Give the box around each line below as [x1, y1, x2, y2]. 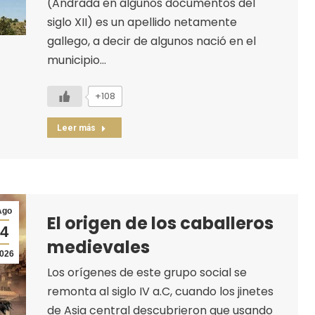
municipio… [46, 51, 106, 68]
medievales [46, 235, 150, 259]
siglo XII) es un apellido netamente [46, 13, 237, 30]
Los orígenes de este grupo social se [46, 264, 247, 281]
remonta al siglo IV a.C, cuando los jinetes [46, 283, 274, 300]
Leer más [56, 122, 96, 133]
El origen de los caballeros [46, 211, 274, 235]
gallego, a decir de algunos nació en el [46, 32, 256, 49]
